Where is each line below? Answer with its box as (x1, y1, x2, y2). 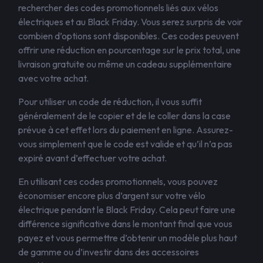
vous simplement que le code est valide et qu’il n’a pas (18, 138, 232, 150)
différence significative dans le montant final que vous (18, 218, 232, 230)
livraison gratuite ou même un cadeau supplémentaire (18, 58, 232, 70)
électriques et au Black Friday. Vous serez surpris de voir (18, 16, 242, 28)
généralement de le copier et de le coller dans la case (18, 110, 231, 122)
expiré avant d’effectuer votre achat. (18, 152, 167, 164)
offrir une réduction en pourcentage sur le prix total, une (18, 44, 241, 56)
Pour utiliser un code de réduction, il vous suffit (18, 96, 202, 107)
